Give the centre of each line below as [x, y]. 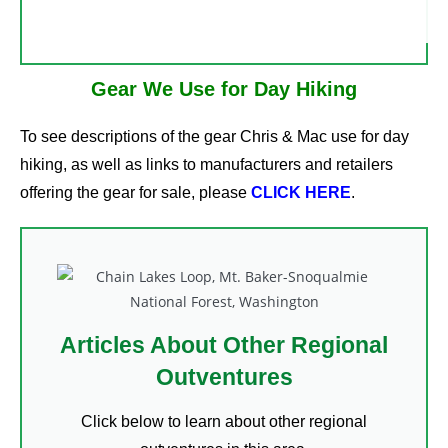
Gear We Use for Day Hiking [224, 88]
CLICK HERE [301, 192]
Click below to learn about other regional [224, 421]
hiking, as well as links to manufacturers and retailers [206, 164]
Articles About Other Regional [224, 344]
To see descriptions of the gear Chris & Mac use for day [214, 136]
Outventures [224, 376]
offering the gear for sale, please [135, 192]
